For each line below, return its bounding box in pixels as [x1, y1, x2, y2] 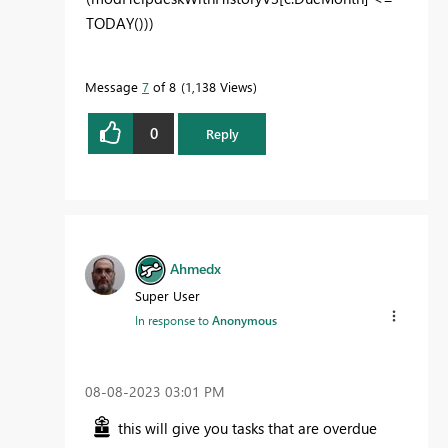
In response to [135, 312, 212, 328]
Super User [135, 287, 200, 304]
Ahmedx [170, 258, 221, 278]
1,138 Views [185, 77, 253, 95]
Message [85, 77, 142, 95]
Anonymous [212, 312, 277, 328]
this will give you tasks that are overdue [118, 418, 377, 439]
